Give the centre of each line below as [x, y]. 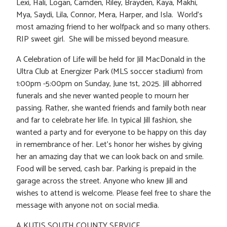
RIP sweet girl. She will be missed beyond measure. [103, 40]
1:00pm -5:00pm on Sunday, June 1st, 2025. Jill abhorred [109, 84]
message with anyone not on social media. [88, 206]
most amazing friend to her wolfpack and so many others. [113, 27]
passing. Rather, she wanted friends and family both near [111, 108]
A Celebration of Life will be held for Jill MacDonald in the [111, 60]
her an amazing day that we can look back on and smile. [110, 157]
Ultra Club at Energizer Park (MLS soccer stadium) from [109, 72]
